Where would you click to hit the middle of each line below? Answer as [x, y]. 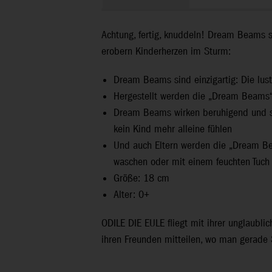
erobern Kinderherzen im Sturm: [168, 52]
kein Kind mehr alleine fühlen [173, 129]
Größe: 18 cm [143, 178]
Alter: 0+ [131, 195]
